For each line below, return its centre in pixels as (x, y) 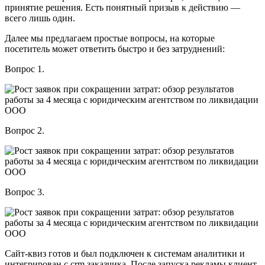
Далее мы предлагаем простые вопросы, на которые (110, 38)
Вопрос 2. (25, 130)
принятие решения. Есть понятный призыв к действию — (122, 7)
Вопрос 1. (25, 69)
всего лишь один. (40, 18)
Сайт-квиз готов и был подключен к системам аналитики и (125, 253)
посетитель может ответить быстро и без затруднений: (115, 49)
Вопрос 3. (25, 192)
